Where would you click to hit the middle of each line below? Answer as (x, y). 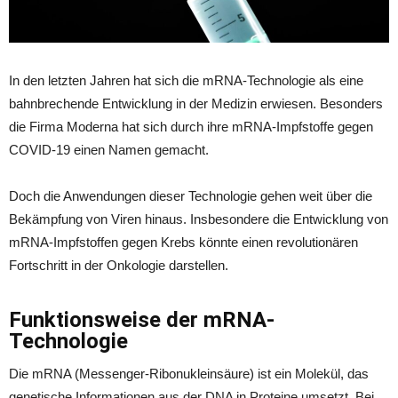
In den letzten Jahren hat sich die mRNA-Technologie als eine (186, 81)
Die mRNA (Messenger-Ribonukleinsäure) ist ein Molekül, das (189, 374)
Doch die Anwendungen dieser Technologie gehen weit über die (191, 196)
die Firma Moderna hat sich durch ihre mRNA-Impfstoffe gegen (191, 127)
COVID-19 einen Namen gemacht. (109, 150)
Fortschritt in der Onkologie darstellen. (119, 266)
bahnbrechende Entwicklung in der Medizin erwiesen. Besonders (196, 104)
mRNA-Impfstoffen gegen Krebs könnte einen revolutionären (183, 243)
